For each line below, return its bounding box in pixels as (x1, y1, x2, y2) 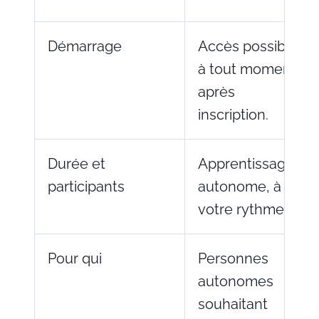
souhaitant (198, 295, 268, 313)
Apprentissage (198, 155, 294, 172)
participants (48, 177, 125, 195)
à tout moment (198, 60, 296, 78)
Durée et (48, 155, 105, 172)
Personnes (198, 249, 268, 267)
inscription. (198, 105, 268, 123)
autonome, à (198, 177, 281, 195)
